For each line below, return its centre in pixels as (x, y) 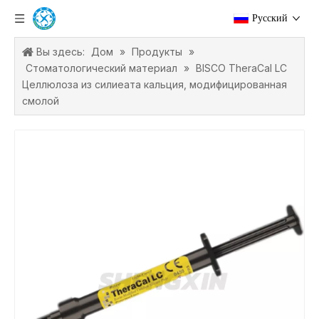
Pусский (270, 18)
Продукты (157, 52)
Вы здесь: (61, 52)
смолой (41, 101)
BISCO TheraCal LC (241, 68)
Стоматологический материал (101, 68)
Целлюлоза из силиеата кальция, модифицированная (155, 84)
